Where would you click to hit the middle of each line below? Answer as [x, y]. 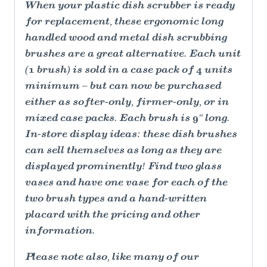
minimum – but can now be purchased [123, 87]
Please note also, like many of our [112, 258]
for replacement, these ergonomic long [124, 22]
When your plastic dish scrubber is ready [130, 6]
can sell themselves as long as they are [123, 151]
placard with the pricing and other [113, 215]
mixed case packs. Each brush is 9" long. [127, 119]
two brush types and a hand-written [116, 199]
